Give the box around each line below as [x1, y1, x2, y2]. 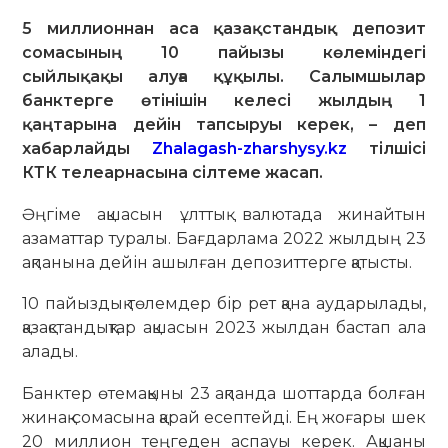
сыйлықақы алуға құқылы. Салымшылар [22, 66, 426, 86]
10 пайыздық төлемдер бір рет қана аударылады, [22, 294, 426, 314]
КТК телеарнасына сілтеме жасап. [22, 162, 324, 182]
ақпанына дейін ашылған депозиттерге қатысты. [22, 252, 413, 272]
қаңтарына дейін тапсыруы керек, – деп [22, 114, 426, 134]
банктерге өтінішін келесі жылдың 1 [22, 90, 426, 110]
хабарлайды [22, 138, 152, 158]
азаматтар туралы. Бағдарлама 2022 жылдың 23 [22, 228, 426, 248]
